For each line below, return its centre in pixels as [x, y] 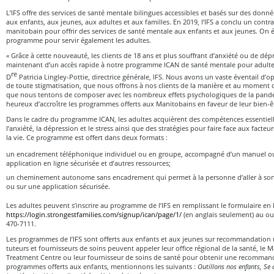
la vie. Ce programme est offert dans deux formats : [87, 138]
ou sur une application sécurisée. [58, 187]
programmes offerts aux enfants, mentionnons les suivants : [102, 267]
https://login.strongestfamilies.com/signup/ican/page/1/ [94, 215]
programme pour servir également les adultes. [79, 40]
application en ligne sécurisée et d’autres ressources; [88, 163]
